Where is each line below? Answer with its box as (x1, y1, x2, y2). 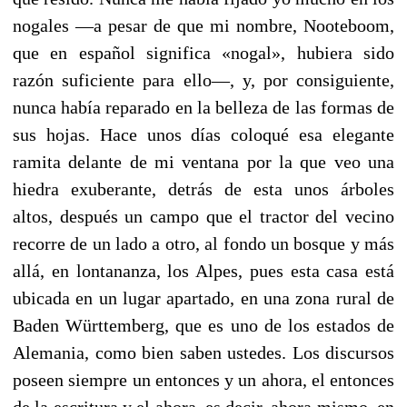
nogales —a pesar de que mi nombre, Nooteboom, (13, 15, 394, 35)
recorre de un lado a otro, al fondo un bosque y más (13, 233, 394, 253)
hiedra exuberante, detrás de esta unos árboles (13, 178, 394, 199)
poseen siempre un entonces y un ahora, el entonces (13, 369, 394, 390)
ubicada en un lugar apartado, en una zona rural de (13, 287, 394, 308)
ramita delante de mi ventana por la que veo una (13, 151, 394, 172)
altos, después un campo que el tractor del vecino (13, 205, 394, 226)
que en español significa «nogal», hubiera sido (13, 42, 394, 63)
